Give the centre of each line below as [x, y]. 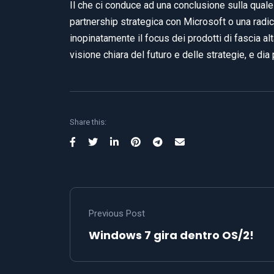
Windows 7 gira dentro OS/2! [171, 235]
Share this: [88, 122]
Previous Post [117, 213]
